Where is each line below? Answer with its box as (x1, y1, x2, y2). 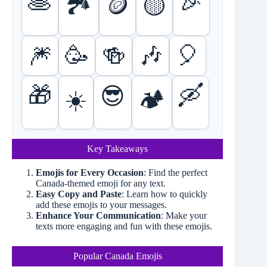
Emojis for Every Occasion (36, 167, 144, 178)
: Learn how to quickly (122, 189, 207, 200)
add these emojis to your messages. (36, 200, 167, 210)
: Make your (161, 210, 207, 221)
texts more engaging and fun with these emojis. (36, 221, 212, 232)
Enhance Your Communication (36, 210, 161, 221)
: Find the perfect (144, 167, 207, 178)
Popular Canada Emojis (73, 251, 162, 262)
